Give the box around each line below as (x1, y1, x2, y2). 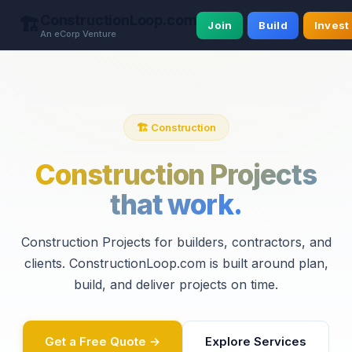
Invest (313, 18, 350, 31)
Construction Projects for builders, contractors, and (20, 234, 332, 250)
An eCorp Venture (40, 27, 116, 39)
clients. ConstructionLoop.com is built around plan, (24, 255, 328, 271)
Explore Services (205, 334, 306, 349)
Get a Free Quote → (45, 334, 160, 349)
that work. (109, 188, 243, 221)
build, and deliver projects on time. (74, 277, 278, 292)
